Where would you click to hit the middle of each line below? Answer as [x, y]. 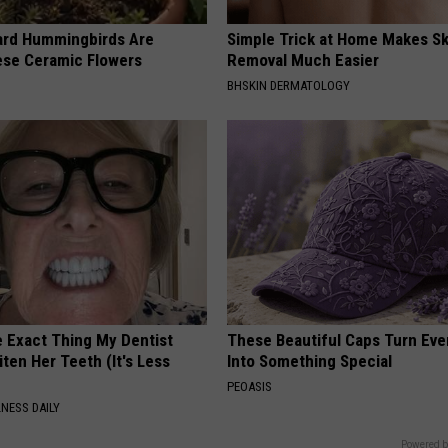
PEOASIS [250, 386]
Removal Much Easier [303, 59]
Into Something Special [310, 360]
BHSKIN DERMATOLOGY [289, 85]
